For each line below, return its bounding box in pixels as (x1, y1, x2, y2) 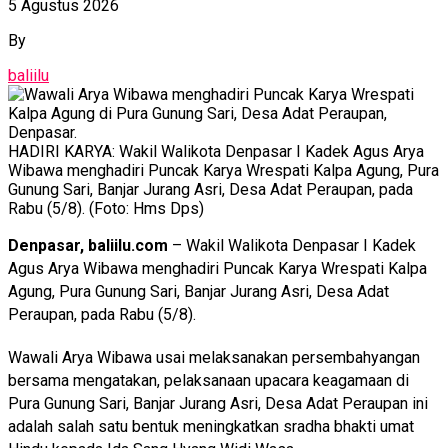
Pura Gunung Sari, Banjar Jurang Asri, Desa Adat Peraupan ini (8, 393, 428, 413)
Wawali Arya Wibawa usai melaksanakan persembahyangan (8, 347, 420, 367)
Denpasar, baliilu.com (8, 235, 168, 255)
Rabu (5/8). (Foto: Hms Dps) (8, 198, 204, 218)
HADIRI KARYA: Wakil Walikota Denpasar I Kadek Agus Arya (8, 141, 424, 161)
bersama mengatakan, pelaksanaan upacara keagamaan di (8, 370, 409, 390)
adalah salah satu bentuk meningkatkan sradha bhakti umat (8, 416, 414, 436)
